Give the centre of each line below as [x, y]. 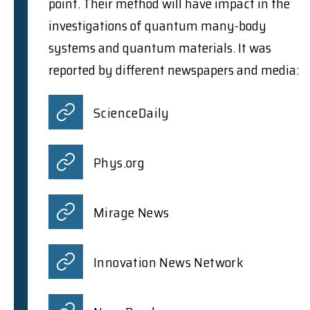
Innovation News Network [169, 262]
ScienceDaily [131, 112]
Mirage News [131, 212]
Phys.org [119, 162]
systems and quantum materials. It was [160, 47]
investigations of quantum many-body [157, 25]
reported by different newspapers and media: [174, 70]
